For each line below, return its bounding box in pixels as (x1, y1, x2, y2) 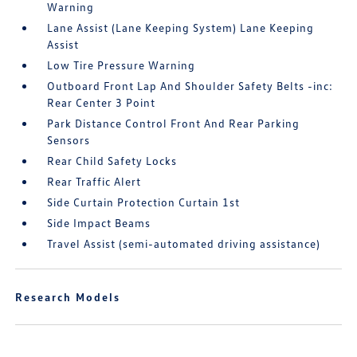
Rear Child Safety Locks (47, 154, 178, 167)
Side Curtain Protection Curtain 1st (47, 195, 241, 209)
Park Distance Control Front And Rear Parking (47, 116, 300, 130)
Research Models (15, 290, 121, 304)
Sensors (47, 133, 91, 147)
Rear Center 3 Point (47, 96, 156, 109)
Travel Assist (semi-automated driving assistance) (47, 237, 321, 250)
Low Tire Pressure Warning (47, 58, 196, 72)
